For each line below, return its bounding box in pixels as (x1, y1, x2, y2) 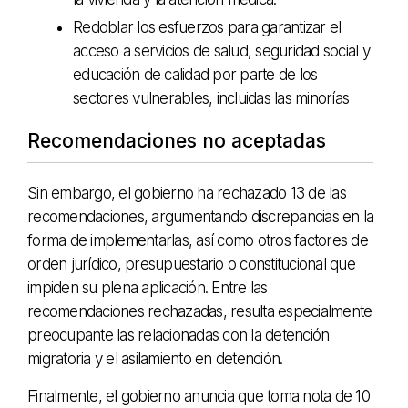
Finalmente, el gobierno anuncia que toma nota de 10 (27, 386, 370, 405)
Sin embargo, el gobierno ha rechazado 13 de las (27, 183, 346, 202)
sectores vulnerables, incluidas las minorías (73, 88, 349, 107)
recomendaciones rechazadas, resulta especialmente (27, 301, 372, 321)
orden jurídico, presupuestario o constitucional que (27, 254, 355, 273)
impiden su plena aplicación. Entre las (27, 278, 268, 297)
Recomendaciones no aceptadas (27, 128, 326, 152)
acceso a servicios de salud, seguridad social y (73, 41, 370, 60)
